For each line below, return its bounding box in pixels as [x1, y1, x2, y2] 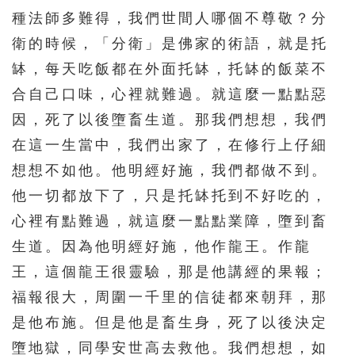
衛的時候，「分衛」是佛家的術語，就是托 [12, 35, 328, 52]
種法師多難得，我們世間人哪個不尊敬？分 [12, 10, 328, 26]
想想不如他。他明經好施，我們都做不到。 [12, 162, 328, 178]
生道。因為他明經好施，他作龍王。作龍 [12, 238, 311, 254]
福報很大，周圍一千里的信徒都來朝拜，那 [12, 288, 328, 305]
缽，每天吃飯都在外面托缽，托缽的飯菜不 [12, 60, 328, 77]
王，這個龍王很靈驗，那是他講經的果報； [12, 263, 328, 280]
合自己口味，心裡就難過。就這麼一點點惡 [12, 86, 328, 102]
